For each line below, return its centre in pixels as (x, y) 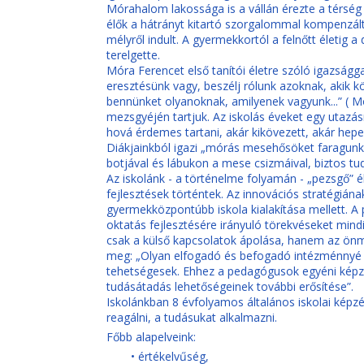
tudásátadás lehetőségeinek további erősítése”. (230, 286)
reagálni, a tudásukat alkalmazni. (191, 317)
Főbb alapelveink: (151, 337)
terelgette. (133, 55)
